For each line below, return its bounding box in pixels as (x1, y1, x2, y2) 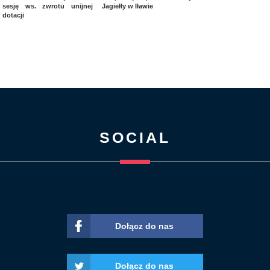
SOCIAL (99, 128, 171, 146)
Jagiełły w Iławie (102, 2, 153, 10)
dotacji (2, 11, 24, 19)
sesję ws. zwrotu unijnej (2, 2, 93, 10)
